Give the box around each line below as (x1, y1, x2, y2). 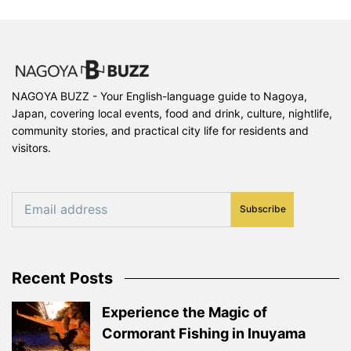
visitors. (12, 140, 51, 154)
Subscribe (239, 203, 286, 215)
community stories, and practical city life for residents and (12, 123, 309, 137)
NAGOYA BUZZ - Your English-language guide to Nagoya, (12, 89, 307, 103)
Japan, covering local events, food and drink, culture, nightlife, (12, 106, 332, 120)
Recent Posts (12, 268, 113, 288)
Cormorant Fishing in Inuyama (102, 324, 306, 342)
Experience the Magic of (102, 303, 267, 320)
